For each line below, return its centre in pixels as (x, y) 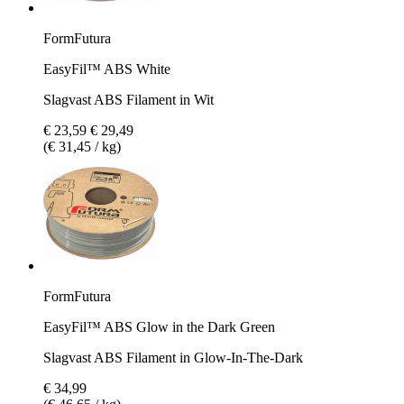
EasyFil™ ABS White (107, 69)
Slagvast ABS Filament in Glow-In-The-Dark (173, 357)
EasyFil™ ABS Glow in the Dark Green (159, 326)
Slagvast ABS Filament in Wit (129, 99)
